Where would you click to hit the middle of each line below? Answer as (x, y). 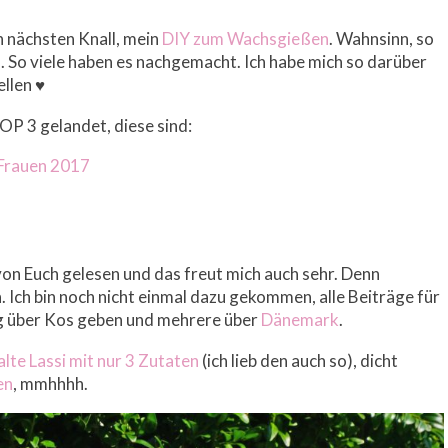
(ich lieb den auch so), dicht (298, 361)
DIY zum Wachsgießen (245, 39)
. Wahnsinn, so (381, 39)
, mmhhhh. (50, 384)
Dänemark (300, 320)
